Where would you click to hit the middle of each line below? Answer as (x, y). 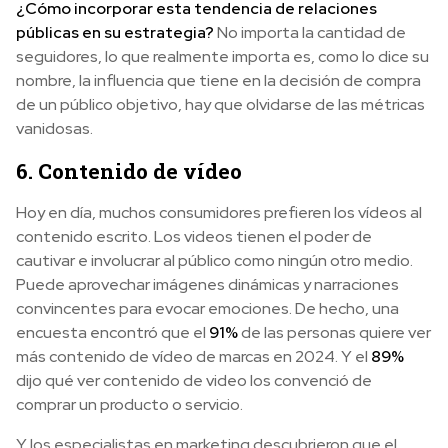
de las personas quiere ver (334, 333)
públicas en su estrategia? (116, 33)
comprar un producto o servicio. (129, 405)
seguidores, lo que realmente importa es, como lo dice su (222, 57)
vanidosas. (54, 129)
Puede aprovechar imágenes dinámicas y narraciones (207, 285)
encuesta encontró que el (112, 333)
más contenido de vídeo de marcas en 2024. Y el (193, 357)
